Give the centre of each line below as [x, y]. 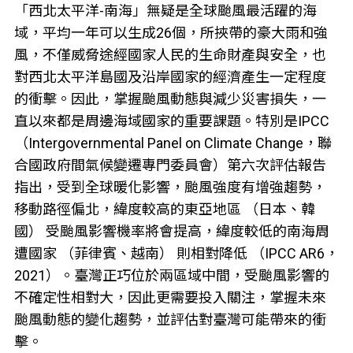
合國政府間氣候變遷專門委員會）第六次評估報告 [170, 165]
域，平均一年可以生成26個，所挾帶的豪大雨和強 [171, 33]
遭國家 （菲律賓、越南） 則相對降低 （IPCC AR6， [176, 254]
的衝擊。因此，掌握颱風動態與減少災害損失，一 [170, 99]
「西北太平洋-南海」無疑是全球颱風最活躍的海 [165, 11]
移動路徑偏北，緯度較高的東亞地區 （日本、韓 [164, 210]
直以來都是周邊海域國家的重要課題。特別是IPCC [171, 121]
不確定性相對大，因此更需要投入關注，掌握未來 [170, 298]
